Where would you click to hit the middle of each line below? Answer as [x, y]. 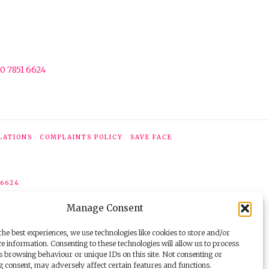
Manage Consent [105, 208]
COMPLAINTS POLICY [81, 137]
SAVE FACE [151, 137]
